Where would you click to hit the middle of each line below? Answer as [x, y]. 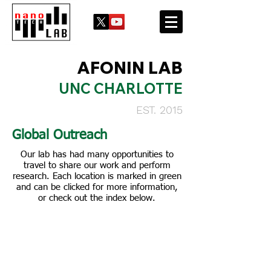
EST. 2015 [159, 110]
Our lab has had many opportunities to [97, 155]
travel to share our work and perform [97, 165]
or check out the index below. [97, 198]
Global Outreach [60, 135]
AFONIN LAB [130, 67]
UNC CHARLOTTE [121, 88]
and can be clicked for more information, [97, 187]
